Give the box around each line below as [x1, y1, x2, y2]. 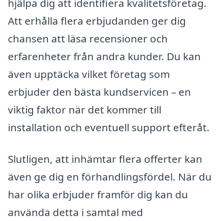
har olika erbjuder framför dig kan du [8, 187, 188, 201]
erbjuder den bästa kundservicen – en [8, 85, 191, 99]
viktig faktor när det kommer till [8, 103, 161, 117]
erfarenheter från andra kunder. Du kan [8, 49, 201, 64]
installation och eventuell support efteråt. [8, 120, 210, 135]
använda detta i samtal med [8, 205, 143, 219]
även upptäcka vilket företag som [8, 67, 170, 81]
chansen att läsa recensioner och [8, 32, 168, 46]
